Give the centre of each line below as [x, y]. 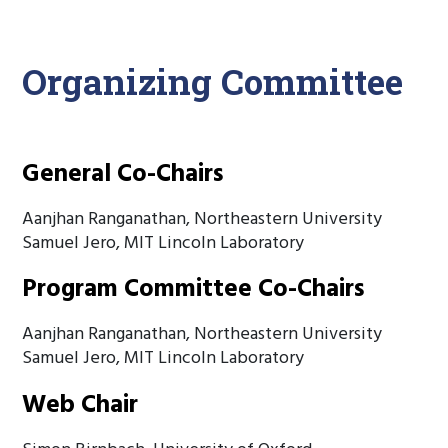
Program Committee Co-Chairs [194, 290]
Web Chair [80, 405]
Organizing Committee [213, 81]
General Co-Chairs [123, 174]
